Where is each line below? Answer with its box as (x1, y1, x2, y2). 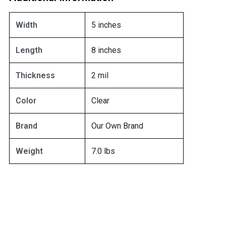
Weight (15, 146, 43, 156)
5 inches (91, 20, 121, 30)
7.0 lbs (91, 146, 115, 156)
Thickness (15, 70, 55, 80)
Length (15, 45, 42, 55)
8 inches (91, 45, 121, 55)
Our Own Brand (91, 121, 143, 131)
